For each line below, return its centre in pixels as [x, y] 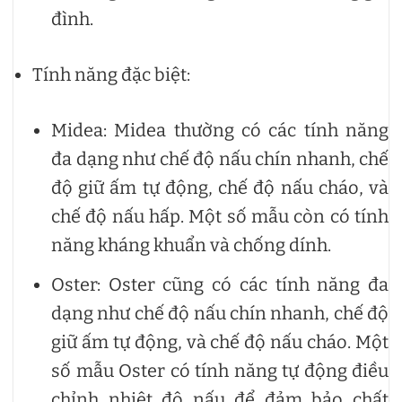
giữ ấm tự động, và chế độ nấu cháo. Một [220, 341]
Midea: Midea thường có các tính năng [220, 130]
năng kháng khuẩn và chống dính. [191, 245]
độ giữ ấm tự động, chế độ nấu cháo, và [220, 187]
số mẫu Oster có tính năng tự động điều [220, 370]
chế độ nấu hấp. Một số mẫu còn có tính [220, 216]
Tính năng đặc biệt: [111, 74]
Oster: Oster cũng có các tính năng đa [220, 284]
